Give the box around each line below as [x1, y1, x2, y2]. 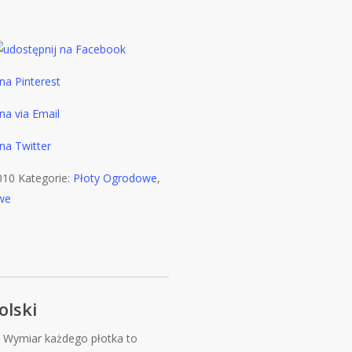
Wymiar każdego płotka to [3, 330, 138, 346]
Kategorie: [17, 170, 73, 185]
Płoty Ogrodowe [72, 170, 157, 185]
